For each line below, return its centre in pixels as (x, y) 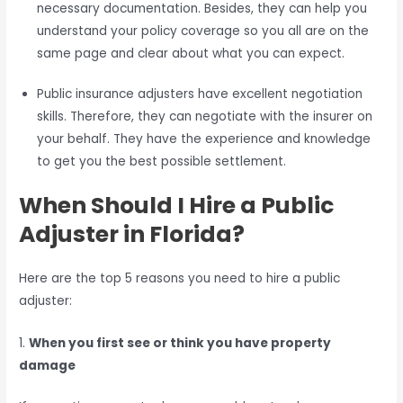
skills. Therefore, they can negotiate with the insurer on (205, 117)
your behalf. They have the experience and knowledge (204, 139)
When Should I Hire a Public (177, 205)
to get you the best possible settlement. (162, 162)
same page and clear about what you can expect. (191, 53)
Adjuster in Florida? (132, 234)
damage (48, 365)
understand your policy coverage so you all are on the (203, 31)
